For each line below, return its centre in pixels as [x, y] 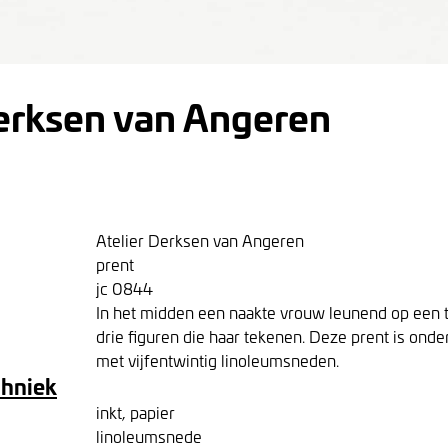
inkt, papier [135, 412]
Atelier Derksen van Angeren [200, 240]
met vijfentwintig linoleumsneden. [217, 360]
